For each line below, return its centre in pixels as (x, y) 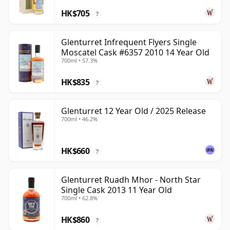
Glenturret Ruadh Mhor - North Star (131, 180)
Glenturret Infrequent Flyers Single (129, 42)
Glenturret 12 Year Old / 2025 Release (133, 111)
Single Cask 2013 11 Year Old (117, 190)
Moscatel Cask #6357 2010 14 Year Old (135, 53)
